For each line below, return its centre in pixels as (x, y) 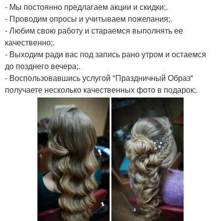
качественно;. (30, 42)
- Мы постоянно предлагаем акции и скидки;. (86, 7)
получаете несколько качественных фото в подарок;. (101, 90)
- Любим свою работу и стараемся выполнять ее (94, 30)
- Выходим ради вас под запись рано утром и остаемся (106, 54)
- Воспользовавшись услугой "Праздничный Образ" (99, 78)
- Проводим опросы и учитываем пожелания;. (89, 18)
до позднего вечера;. (43, 66)
